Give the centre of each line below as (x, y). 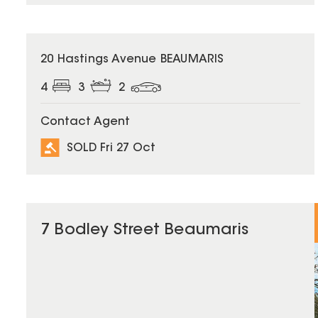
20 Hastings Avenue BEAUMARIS (132, 60)
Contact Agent (85, 122)
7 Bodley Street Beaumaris (144, 231)
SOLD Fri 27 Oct (111, 148)
